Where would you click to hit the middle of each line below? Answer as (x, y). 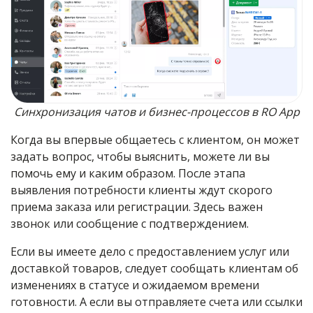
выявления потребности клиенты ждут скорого (141, 190)
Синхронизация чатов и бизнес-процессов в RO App (156, 112)
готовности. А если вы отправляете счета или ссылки (156, 302)
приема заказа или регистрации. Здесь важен (137, 207)
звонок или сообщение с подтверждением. (130, 224)
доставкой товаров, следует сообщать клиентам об (154, 269)
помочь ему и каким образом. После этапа (128, 174)
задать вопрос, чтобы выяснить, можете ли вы (140, 157)
